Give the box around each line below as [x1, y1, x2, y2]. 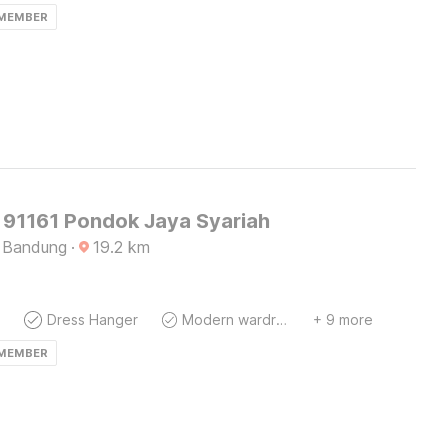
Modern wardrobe [276, 311, 288, 328]
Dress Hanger [46, 311, 138, 328]
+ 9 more [312, 311, 373, 328]
